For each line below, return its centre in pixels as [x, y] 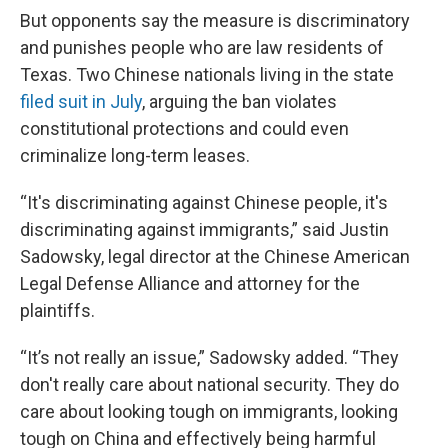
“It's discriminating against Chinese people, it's [204, 202]
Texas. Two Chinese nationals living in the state [207, 74]
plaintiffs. [57, 310]
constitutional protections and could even [184, 128]
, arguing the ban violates [239, 101]
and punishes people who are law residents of [202, 47]
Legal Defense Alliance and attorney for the [190, 283]
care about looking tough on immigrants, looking [209, 411]
